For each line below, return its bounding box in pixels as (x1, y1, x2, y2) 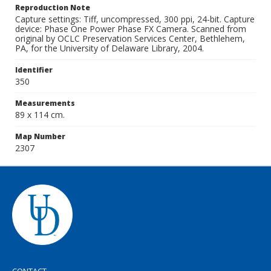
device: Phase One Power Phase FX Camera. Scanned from (15, 23, 246, 34)
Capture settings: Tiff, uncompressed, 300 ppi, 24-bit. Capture (15, 13, 255, 25)
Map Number (15, 131, 65, 142)
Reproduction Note (15, 2, 90, 13)
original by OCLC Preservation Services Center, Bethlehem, (15, 33, 245, 44)
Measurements (15, 98, 75, 108)
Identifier (15, 65, 53, 75)
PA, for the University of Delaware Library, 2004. (15, 42, 204, 54)
